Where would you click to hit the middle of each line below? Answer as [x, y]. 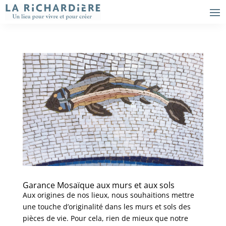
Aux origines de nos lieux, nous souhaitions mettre [108, 195]
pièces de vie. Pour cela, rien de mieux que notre [105, 218]
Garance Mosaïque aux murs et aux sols [98, 185]
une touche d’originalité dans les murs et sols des [106, 206]
